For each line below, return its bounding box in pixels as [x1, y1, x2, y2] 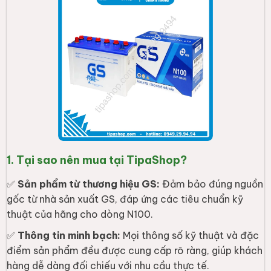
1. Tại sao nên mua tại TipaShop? [7, 153, 188, 168]
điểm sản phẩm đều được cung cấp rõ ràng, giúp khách [7, 244, 263, 257]
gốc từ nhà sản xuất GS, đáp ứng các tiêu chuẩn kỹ [7, 193, 244, 206]
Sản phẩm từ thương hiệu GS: [18, 178, 160, 191]
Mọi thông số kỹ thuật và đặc [120, 229, 260, 242]
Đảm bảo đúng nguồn [160, 178, 264, 191]
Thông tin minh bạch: [18, 229, 121, 242]
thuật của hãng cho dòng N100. [7, 208, 154, 221]
